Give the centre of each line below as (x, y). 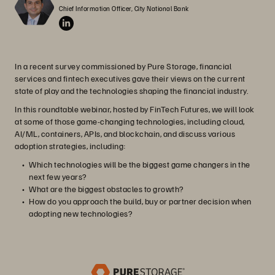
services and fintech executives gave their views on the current (130, 78)
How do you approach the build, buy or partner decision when (140, 201)
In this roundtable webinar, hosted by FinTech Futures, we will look (135, 109)
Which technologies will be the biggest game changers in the (140, 164)
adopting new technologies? (80, 213)
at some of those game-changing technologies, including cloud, (130, 121)
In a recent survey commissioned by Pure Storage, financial (123, 66)
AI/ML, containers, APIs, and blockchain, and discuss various (125, 134)
